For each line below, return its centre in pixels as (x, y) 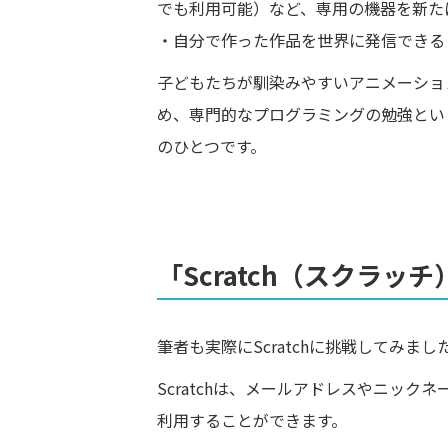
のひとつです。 (211, 146)
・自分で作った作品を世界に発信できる (301, 40)
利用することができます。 (252, 420)
